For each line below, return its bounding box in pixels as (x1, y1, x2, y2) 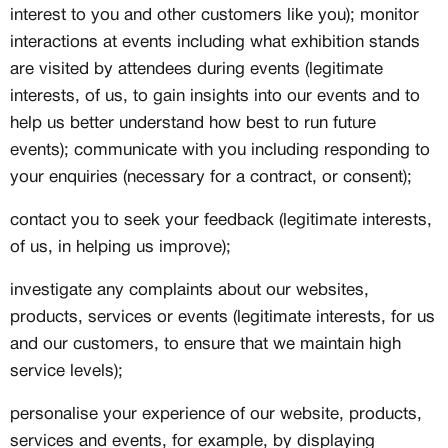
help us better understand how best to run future (10, 116, 376, 131)
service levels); (10, 364, 123, 379)
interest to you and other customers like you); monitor (10, 8, 419, 23)
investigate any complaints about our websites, (10, 283, 369, 298)
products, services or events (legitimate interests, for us (10, 310, 435, 325)
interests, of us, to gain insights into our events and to (10, 89, 420, 104)
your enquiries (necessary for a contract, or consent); (10, 170, 412, 185)
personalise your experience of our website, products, (10, 407, 422, 422)
